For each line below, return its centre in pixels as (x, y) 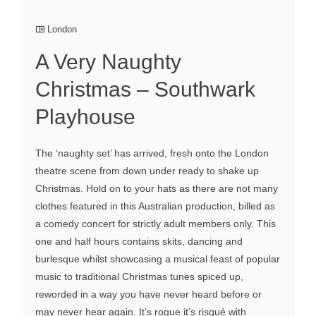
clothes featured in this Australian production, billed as (155, 206)
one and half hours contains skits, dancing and (139, 242)
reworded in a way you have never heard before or (148, 294)
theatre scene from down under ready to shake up (147, 171)
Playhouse (85, 117)
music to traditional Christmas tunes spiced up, (139, 277)
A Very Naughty (108, 62)
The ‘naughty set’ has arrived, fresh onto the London (152, 153)
